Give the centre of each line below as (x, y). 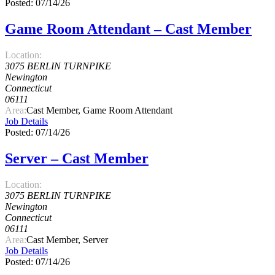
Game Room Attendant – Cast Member (128, 29)
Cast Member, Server (67, 239)
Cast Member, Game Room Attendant (99, 110)
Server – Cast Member (77, 158)
